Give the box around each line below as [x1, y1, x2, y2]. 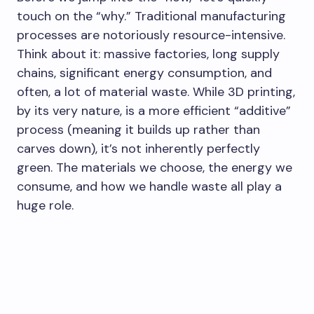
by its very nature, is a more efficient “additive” [17, 102, 291, 119]
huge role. [17, 197, 74, 214]
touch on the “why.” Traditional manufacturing [17, 8, 286, 25]
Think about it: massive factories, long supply [17, 46, 280, 62]
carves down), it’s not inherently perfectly [17, 140, 260, 157]
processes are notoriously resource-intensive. [17, 27, 285, 43]
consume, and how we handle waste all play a [17, 178, 282, 195]
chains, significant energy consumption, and [17, 64, 272, 81]
